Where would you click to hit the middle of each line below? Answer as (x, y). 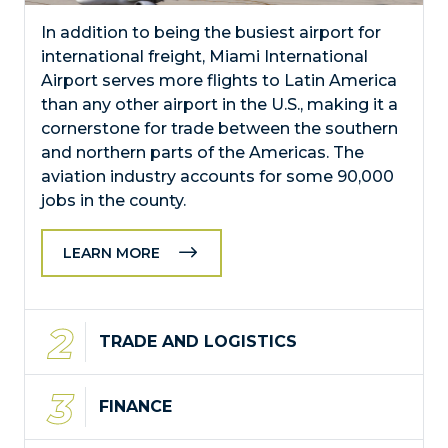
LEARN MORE (111, 253)
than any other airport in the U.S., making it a (219, 105)
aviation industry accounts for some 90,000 (217, 177)
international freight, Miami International (204, 57)
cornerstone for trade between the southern (219, 129)
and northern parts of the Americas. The (202, 153)
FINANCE (135, 407)
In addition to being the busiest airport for (211, 33)
